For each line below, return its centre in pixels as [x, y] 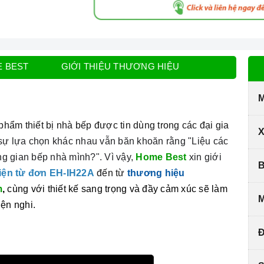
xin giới [204, 157]
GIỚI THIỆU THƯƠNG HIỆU [120, 67]
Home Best [161, 157]
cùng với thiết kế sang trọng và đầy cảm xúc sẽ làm [117, 189]
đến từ [112, 173]
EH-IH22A [73, 173]
